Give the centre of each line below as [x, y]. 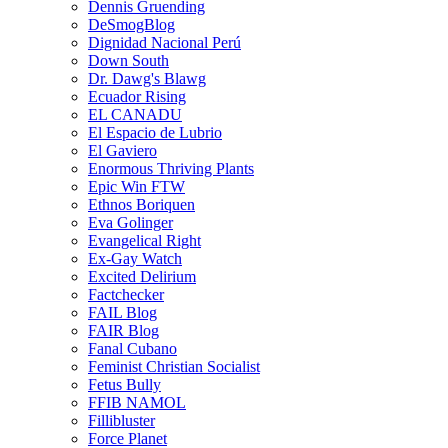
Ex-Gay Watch [135, 258]
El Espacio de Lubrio [155, 132]
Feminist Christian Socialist [174, 366]
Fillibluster [121, 420]
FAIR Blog [123, 330]
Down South [128, 60]
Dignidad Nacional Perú [164, 42]
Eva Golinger [130, 222]
